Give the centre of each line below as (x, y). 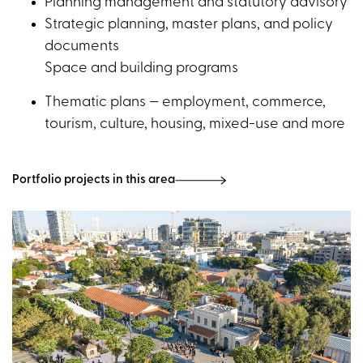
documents (82, 47)
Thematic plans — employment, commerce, (185, 103)
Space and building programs (141, 69)
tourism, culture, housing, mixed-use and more (195, 125)
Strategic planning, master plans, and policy (189, 25)
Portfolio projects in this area (94, 181)
